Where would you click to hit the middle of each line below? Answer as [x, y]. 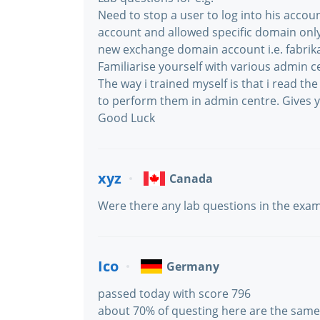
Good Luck [126, 118]
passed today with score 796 [174, 294]
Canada [191, 179]
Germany [193, 266]
